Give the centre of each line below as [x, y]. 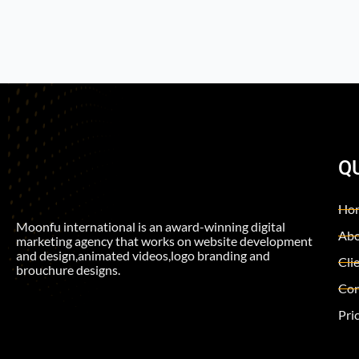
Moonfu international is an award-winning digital [151, 226]
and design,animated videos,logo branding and [143, 255]
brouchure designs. [68, 269]
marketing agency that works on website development [164, 240]
